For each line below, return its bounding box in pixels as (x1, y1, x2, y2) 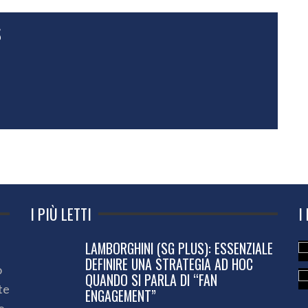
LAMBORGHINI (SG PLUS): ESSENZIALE (85, 237, 273, 258)
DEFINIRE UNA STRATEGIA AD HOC (85, 253, 253, 274)
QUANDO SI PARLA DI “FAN (85, 269, 217, 290)
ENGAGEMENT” (85, 285, 156, 306)
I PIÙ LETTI (30, 202, 91, 225)
